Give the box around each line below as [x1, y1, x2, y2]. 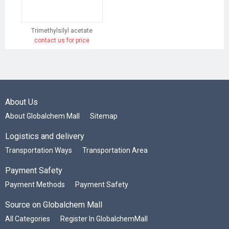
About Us [5, 97, 38, 107]
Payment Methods [5, 180, 65, 189]
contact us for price [34, 36, 89, 44]
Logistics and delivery [5, 131, 84, 141]
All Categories [5, 214, 50, 223]
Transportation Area [82, 146, 148, 154]
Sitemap [90, 111, 118, 120]
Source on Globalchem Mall [5, 199, 102, 210]
